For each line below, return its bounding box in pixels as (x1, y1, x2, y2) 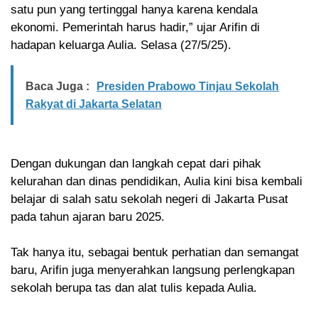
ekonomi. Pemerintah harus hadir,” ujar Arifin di (11, 21, 260, 35)
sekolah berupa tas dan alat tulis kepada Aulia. (11, 281, 257, 295)
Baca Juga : (26, 80, 89, 93)
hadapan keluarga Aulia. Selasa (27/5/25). (11, 38, 231, 53)
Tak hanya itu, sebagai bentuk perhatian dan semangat (11, 246, 299, 260)
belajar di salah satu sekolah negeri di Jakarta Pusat (11, 192, 288, 207)
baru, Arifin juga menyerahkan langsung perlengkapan (11, 263, 295, 278)
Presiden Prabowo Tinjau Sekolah (97, 80, 279, 93)
